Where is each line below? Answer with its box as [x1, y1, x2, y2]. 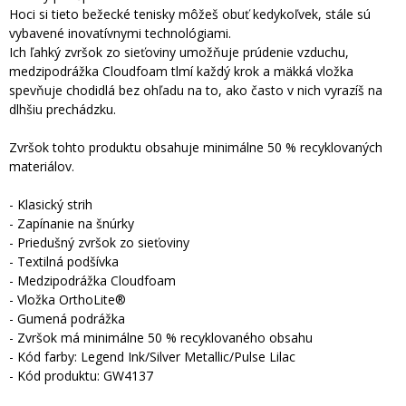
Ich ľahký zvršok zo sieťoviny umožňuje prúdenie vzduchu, [9, 43, 349, 61]
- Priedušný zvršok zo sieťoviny [9, 234, 189, 251]
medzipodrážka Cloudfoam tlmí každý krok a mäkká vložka [9, 63, 353, 80]
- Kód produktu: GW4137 [9, 367, 153, 384]
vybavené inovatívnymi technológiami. [9, 24, 231, 42]
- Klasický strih [9, 196, 92, 213]
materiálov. [9, 158, 74, 175]
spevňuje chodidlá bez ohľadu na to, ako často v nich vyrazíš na [9, 82, 382, 99]
